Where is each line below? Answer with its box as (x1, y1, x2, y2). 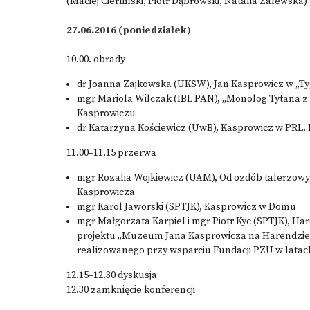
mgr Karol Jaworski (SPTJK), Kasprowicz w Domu (77, 201, 296, 213)
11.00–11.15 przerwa (66, 147, 156, 159)
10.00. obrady (66, 53, 125, 66)
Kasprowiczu (77, 107, 136, 120)
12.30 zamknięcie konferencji (66, 284, 195, 296)
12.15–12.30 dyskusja (66, 269, 157, 282)
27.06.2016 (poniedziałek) (66, 24, 191, 37)
